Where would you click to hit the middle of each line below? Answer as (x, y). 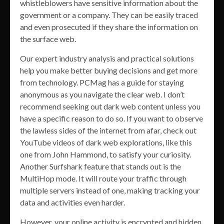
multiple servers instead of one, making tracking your (110, 190)
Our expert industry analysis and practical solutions (107, 58)
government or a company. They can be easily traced (109, 15)
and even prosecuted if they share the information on (109, 27)
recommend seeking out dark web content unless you (110, 106)
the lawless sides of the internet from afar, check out (108, 130)
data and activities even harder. (72, 202)
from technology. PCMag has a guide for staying (102, 82)
